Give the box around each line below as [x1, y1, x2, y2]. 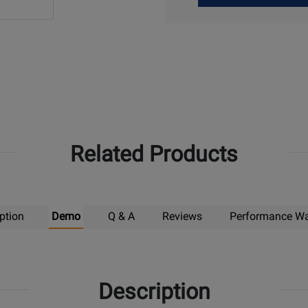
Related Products [70, 140, 238, 167]
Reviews [162, 209, 202, 223]
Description [98, 278, 210, 305]
